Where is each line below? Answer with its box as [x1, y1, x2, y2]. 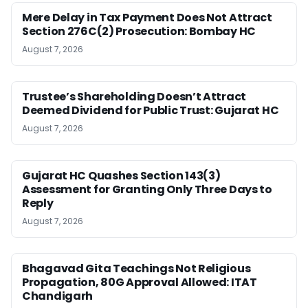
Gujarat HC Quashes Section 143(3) [22, 168, 221, 184]
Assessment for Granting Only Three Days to [22, 181, 272, 198]
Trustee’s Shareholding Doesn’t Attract [22, 89, 247, 105]
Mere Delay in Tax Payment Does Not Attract [22, 10, 272, 26]
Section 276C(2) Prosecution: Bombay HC [22, 23, 256, 40]
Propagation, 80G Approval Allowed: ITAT [22, 274, 257, 291]
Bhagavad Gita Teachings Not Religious [22, 261, 251, 277]
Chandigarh [22, 288, 93, 305]
